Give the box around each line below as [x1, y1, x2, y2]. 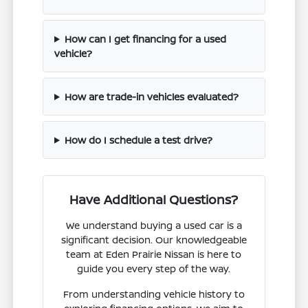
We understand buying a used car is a [65, 218, 242, 232]
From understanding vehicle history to [63, 287, 245, 300]
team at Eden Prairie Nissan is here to [66, 247, 242, 261]
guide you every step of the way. [77, 261, 231, 275]
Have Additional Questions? [69, 190, 239, 208]
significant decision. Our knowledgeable [60, 232, 247, 246]
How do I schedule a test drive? [64, 133, 212, 146]
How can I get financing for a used [64, 32, 226, 45]
